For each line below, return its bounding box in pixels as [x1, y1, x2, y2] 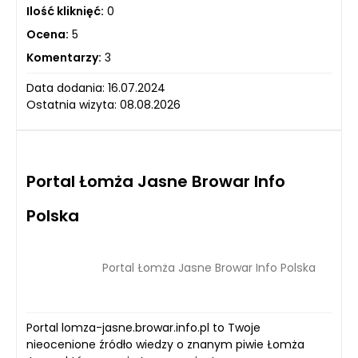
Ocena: [26, 26, 69, 42]
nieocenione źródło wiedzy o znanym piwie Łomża [26, 336, 304, 352]
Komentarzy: [26, 49, 101, 66]
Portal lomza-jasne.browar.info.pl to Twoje [26, 319, 261, 336]
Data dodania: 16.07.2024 [26, 79, 165, 96]
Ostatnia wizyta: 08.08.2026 [26, 96, 181, 113]
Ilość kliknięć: [26, 2, 104, 19]
